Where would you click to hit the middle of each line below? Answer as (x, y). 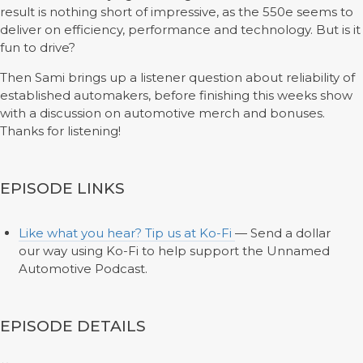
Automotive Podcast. (83, 269)
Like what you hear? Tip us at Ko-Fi (126, 233)
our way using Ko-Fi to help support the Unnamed (174, 251)
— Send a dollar (282, 233)
